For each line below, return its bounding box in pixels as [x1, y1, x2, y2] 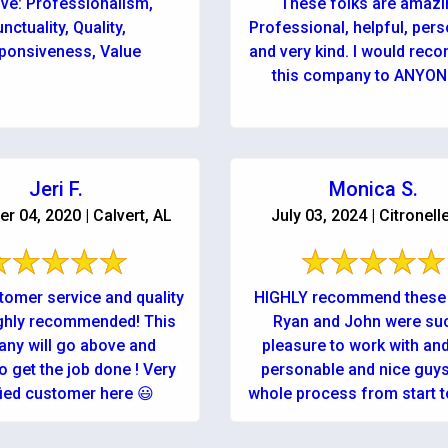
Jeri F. [28, 177, 83, 201]
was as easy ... [320, 408, 428, 427]
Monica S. [329, 177, 419, 201]
